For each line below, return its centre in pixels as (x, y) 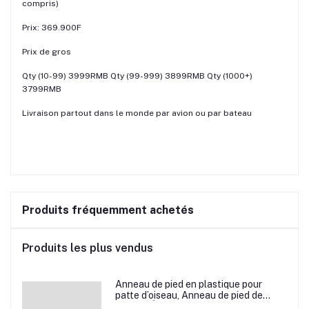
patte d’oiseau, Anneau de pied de (189, 295)
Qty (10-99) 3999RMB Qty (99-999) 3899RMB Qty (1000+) (137, 76)
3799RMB (42, 89)
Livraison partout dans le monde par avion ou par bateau (137, 113)
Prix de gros (47, 51)
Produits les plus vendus (88, 248)
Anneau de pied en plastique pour (188, 284)
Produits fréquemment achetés (108, 210)
